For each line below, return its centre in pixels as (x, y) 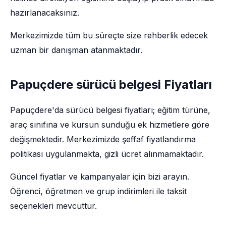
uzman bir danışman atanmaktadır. (76, 50)
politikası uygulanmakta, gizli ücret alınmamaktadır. (107, 154)
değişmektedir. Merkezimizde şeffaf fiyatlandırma (103, 139)
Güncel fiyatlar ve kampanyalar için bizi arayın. (100, 177)
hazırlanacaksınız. (45, 13)
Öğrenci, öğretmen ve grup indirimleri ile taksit (98, 191)
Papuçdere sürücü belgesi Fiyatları (111, 84)
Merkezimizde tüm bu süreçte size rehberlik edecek (109, 35)
